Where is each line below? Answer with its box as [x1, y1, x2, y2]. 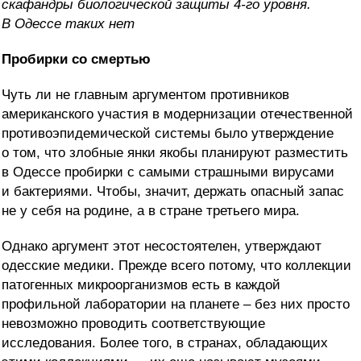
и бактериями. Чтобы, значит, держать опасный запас [2, 184, 344, 200]
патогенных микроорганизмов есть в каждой [2, 277, 280, 293]
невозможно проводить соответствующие [2, 316, 265, 332]
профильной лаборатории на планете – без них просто [2, 297, 350, 313]
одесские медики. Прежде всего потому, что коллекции [2, 258, 351, 274]
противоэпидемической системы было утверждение [2, 126, 334, 142]
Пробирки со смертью [2, 52, 151, 68]
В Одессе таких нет [2, 16, 135, 32]
